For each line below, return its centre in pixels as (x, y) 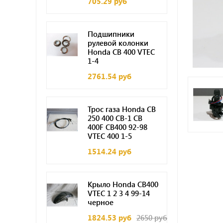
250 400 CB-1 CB (115, 118)
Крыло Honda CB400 (123, 184)
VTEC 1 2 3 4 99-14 (118, 193)
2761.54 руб (109, 76)
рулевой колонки (118, 43)
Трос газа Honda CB (121, 109)
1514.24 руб (109, 151)
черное (100, 202)
